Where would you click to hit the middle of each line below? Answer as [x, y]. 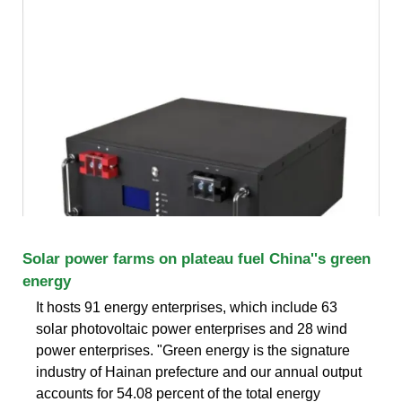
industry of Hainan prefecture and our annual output [199, 371]
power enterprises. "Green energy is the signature [193, 350]
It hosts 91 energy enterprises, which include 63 [187, 307]
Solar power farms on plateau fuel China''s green [197, 258]
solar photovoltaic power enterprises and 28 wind [192, 328]
